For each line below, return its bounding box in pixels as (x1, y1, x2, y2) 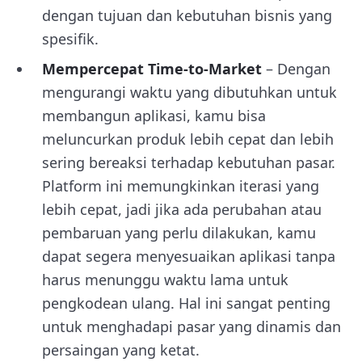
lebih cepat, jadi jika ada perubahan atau (42, 200, 322, 219)
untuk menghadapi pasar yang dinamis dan (42, 317, 341, 336)
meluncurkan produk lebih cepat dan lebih (42, 129, 334, 149)
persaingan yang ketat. (42, 340, 200, 360)
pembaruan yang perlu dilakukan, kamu (42, 223, 316, 242)
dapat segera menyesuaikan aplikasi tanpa (42, 246, 335, 266)
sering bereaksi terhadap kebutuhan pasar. (42, 153, 335, 172)
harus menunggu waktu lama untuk (42, 270, 288, 289)
